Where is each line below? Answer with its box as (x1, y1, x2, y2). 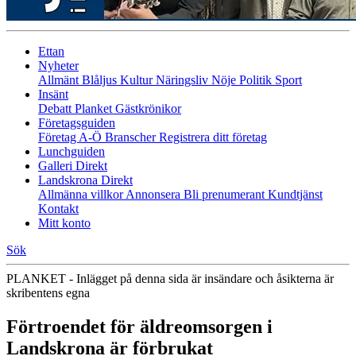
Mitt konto (38, 216, 91, 230)
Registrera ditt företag (159, 130, 267, 144)
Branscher (105, 130, 159, 144)
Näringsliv (156, 73, 211, 87)
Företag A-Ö (38, 130, 105, 144)
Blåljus (82, 73, 120, 87)
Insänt (38, 87, 68, 101)
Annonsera (126, 188, 184, 201)
